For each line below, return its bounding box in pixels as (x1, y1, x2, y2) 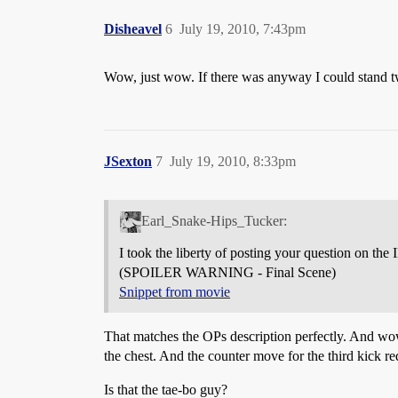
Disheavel (104, 20, 162, 36)
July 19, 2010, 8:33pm (170, 153, 296, 169)
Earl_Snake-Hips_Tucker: (140, 212, 287, 228)
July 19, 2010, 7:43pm (179, 20, 306, 36)
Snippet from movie (119, 283, 230, 299)
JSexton (104, 153, 152, 169)
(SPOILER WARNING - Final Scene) (119, 264, 336, 280)
